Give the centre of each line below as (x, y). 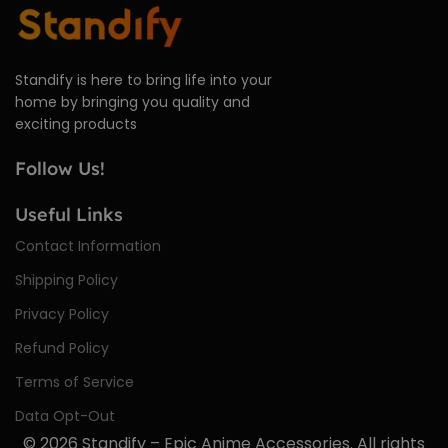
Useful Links (69, 215)
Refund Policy (62, 348)
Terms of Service (74, 382)
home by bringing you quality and (132, 102)
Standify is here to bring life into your (143, 80)
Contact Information (88, 246)
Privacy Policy (62, 314)
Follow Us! (60, 169)
